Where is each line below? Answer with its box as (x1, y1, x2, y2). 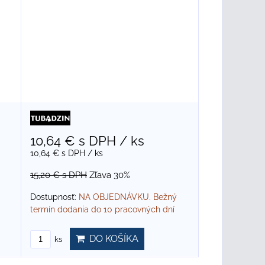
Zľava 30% (89, 170, 131, 180)
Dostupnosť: (30, 192, 79, 202)
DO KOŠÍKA (85, 233, 139, 244)
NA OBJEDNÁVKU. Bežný (79, 192, 177, 202)
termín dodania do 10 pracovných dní (30, 205, 175, 214)
